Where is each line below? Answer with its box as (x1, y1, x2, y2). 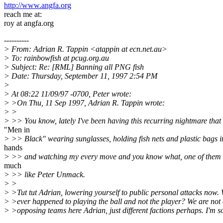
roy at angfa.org (4, 19, 54, 28)
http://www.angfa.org (4, 1, 71, 10)
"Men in (4, 125, 30, 134)
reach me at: (4, 10, 42, 19)
